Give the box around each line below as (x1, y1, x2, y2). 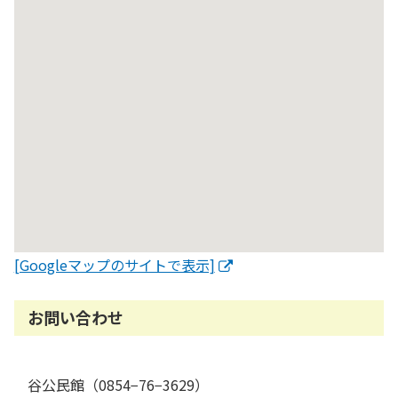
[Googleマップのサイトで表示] (13, 253, 215, 275)
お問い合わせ (28, 306, 124, 330)
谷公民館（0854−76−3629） (28, 373, 210, 395)
